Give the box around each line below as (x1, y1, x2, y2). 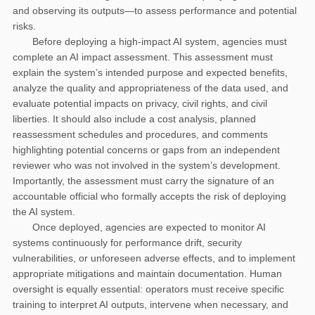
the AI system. (13, 205, 75, 217)
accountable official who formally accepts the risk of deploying (13, 190, 286, 202)
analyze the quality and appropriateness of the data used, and (13, 82, 288, 94)
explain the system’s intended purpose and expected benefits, (13, 66, 288, 78)
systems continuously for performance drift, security (13, 236, 242, 248)
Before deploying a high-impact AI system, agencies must (32, 35, 287, 47)
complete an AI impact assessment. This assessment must (13, 51, 273, 63)
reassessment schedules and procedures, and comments (13, 128, 268, 140)
